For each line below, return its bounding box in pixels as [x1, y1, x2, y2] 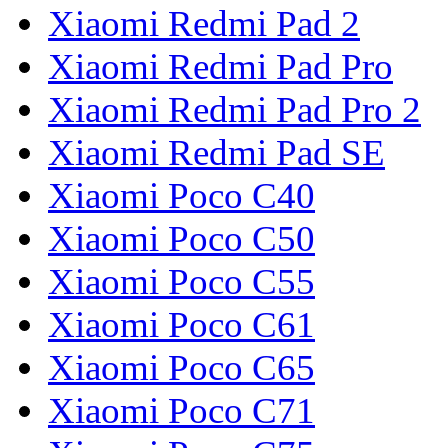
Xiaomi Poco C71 [48, 390, 315, 432]
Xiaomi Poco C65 [48, 347, 315, 389]
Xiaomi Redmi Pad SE [48, 132, 385, 174]
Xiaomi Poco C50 [48, 218, 315, 260]
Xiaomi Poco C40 [48, 175, 315, 217]
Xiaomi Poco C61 [48, 304, 315, 346]
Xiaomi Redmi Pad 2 [48, 3, 360, 45]
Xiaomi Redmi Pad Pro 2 [48, 89, 421, 131]
